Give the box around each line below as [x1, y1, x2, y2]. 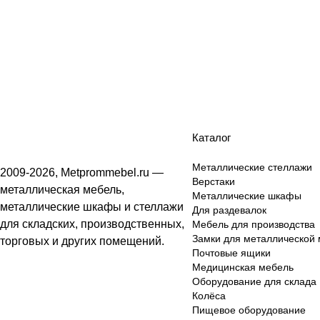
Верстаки [191, 176, 235, 187]
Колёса [191, 290, 226, 301]
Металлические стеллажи [191, 161, 312, 173]
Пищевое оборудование [191, 304, 306, 316]
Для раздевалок [191, 204, 266, 216]
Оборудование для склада [191, 276, 316, 287]
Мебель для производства [191, 219, 315, 230]
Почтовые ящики [191, 247, 271, 259]
